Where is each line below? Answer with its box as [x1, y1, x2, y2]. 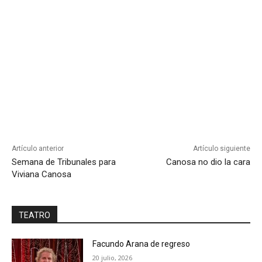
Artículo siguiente [192, 144, 250, 153]
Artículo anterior [12, 144, 64, 153]
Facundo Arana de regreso [92, 239, 191, 249]
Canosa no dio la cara [166, 157, 250, 168]
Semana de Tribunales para [12, 157, 116, 168]
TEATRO [19, 211, 50, 220]
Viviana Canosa [12, 169, 71, 180]
